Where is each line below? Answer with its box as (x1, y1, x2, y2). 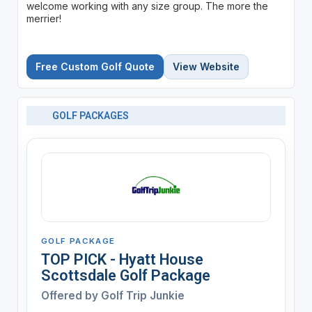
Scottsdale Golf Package (40, 266, 210, 284)
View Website (172, 60, 240, 72)
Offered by (40, 288, 101, 302)
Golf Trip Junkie (100, 288, 185, 302)
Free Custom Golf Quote (35, 60, 155, 72)
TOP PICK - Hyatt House (40, 250, 203, 268)
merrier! (26, 12, 61, 24)
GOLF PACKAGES (52, 109, 130, 121)
